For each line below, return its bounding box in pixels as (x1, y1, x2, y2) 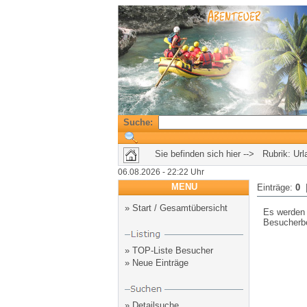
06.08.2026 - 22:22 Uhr (117, 167, 204, 177)
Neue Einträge (132, 258, 188, 268)
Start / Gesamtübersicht (132, 203, 228, 213)
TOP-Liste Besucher (132, 245, 213, 256)
